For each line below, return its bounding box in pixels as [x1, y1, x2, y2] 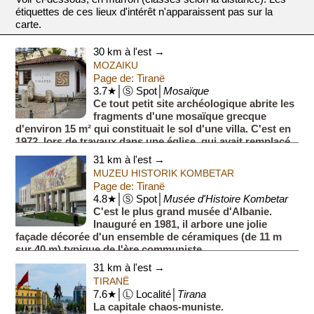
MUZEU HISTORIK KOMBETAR [93, 168, 235, 179]
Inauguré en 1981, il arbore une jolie [93, 219, 268, 231]
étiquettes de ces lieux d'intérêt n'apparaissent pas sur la [15, 6, 273, 18]
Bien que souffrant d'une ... [15, 257, 137, 268]
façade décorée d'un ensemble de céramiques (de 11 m [15, 231, 282, 243]
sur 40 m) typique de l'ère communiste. [15, 244, 205, 256]
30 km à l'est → [93, 46, 165, 58]
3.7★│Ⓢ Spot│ [93, 86, 164, 97]
